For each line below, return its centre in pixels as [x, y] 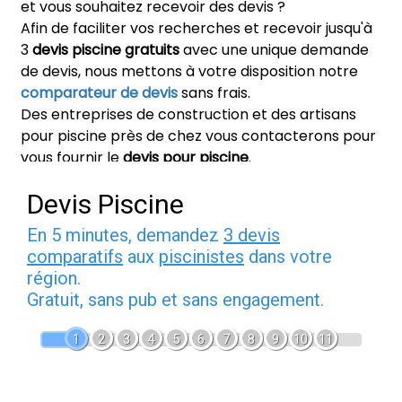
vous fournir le [72, 157]
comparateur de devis [99, 93]
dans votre [288, 257]
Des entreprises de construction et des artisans [188, 114]
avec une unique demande [274, 50]
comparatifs [75, 257]
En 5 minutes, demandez [125, 235]
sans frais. [214, 93]
